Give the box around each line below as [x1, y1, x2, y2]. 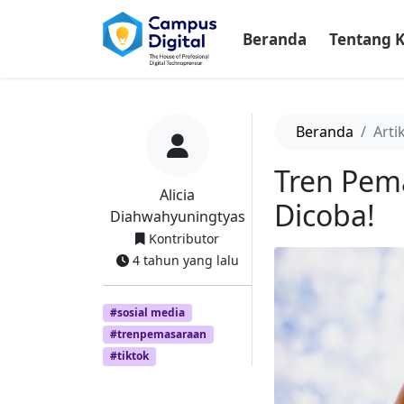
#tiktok [109, 348, 149, 364]
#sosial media [109, 305, 185, 320]
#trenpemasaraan [109, 326, 207, 343]
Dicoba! [274, 196, 375, 234]
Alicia [160, 185, 195, 205]
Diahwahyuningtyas [109, 207, 245, 226]
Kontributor [145, 230, 219, 247]
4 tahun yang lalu [128, 252, 239, 269]
